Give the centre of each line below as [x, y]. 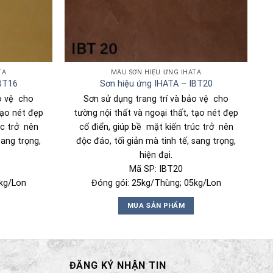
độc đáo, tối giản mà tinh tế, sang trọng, [156, 141]
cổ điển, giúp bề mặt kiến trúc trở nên [156, 127]
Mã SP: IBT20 [156, 169]
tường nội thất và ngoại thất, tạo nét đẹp [156, 113]
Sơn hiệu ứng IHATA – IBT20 [156, 84]
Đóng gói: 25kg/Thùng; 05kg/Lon [156, 183]
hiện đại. [156, 155]
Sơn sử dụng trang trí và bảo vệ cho [156, 99]
